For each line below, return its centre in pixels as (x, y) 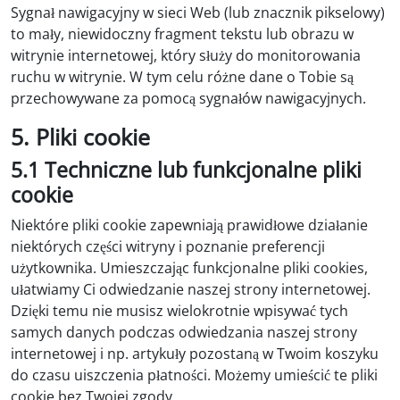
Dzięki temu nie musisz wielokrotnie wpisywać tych (179, 310)
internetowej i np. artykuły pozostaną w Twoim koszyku (195, 353)
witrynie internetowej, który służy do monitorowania (186, 55)
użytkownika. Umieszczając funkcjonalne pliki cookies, (189, 267)
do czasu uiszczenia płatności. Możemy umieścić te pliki (194, 375)
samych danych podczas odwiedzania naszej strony (184, 332)
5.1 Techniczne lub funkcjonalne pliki (186, 169)
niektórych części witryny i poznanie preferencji (168, 246)
